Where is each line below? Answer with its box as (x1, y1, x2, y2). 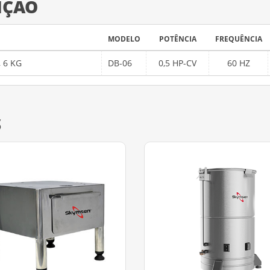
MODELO (108, 34, 140, 44)
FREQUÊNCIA (215, 34, 262, 44)
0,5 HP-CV (159, 57, 196, 69)
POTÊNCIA (159, 34, 196, 44)
